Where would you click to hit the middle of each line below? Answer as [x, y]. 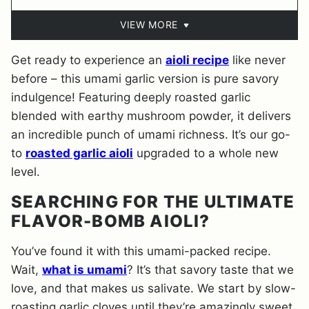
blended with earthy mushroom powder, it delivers [151, 116]
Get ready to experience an [88, 60]
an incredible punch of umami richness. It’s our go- [151, 135]
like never [257, 60]
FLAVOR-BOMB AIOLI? [111, 221]
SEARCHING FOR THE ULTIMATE [153, 202]
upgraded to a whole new [206, 153]
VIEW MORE [149, 25]
